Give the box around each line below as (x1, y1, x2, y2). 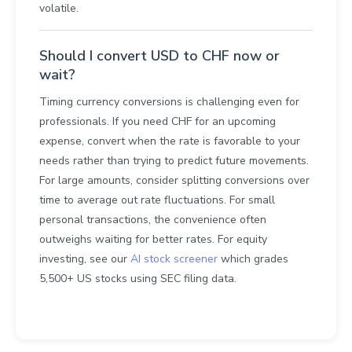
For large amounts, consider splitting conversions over (39, 173, 310, 189)
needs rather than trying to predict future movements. (39, 153, 309, 169)
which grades (218, 251, 288, 267)
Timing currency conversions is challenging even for (39, 94, 299, 110)
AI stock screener (130, 251, 218, 267)
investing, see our (39, 251, 130, 267)
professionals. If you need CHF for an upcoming (39, 114, 276, 130)
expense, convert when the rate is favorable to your (39, 134, 300, 149)
